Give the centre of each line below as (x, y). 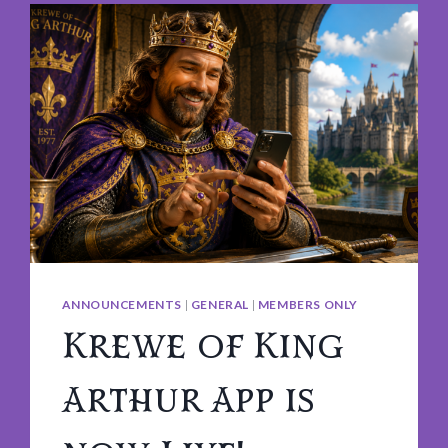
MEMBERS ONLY (307, 304)
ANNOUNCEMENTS (122, 304)
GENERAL (220, 304)
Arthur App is (188, 400)
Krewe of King (203, 346)
